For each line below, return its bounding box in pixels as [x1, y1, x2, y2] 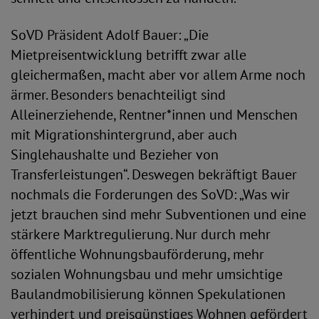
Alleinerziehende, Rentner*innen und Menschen [11, 105, 298, 124]
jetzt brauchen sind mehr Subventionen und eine [11, 205, 306, 224]
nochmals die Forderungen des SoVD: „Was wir [11, 185, 290, 204]
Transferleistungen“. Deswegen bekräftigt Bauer [11, 165, 297, 184]
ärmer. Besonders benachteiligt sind [11, 85, 226, 104]
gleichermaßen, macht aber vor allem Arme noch [11, 66, 305, 84]
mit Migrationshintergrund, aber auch [11, 125, 237, 144]
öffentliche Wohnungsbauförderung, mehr [11, 245, 264, 263]
